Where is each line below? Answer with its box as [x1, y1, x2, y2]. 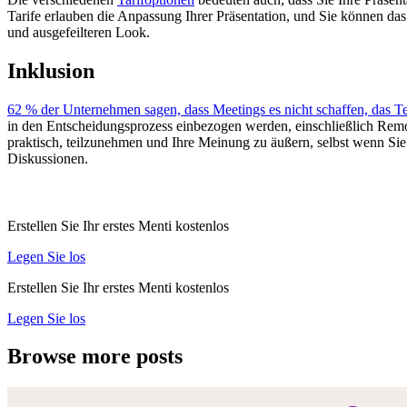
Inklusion [7, 58, 94, 83]
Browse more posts [7, 344, 183, 369]
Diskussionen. [7, 150, 88, 166]
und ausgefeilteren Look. [7, 24, 150, 40]
